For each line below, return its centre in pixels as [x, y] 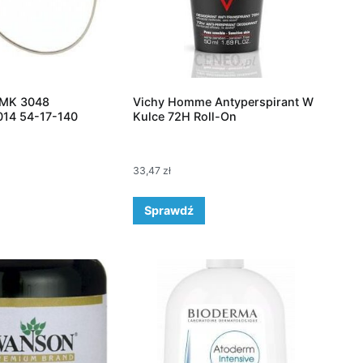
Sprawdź [169, 210]
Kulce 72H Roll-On [184, 117]
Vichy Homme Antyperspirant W [223, 102]
